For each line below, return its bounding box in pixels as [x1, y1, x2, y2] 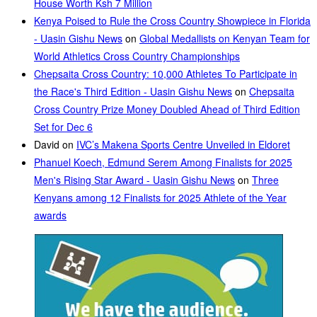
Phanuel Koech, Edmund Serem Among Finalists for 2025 [34, 155, 292, 170]
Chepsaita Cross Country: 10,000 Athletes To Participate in [34, 67, 297, 81]
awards [34, 208, 67, 223]
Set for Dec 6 [34, 120, 93, 134]
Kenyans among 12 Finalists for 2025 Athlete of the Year [34, 190, 287, 205]
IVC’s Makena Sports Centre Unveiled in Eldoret [76, 137, 290, 152]
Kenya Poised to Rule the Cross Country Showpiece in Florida [34, 13, 311, 28]
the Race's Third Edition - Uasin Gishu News [34, 84, 232, 99]
